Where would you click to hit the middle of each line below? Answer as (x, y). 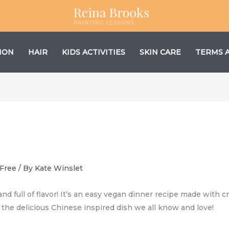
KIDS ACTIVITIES (94, 52)
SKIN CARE (160, 52)
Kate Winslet (59, 168)
